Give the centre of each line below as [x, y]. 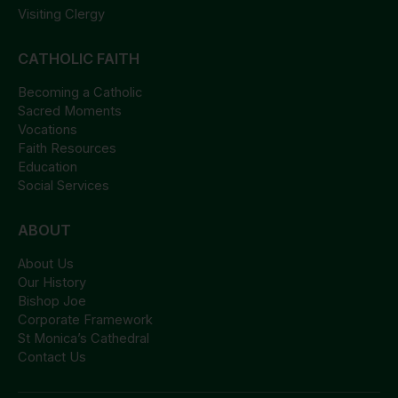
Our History [52, 282]
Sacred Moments [70, 111]
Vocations [48, 130]
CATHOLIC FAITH [79, 58]
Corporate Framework [85, 319]
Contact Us [52, 357]
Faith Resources [67, 149]
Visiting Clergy [61, 15]
